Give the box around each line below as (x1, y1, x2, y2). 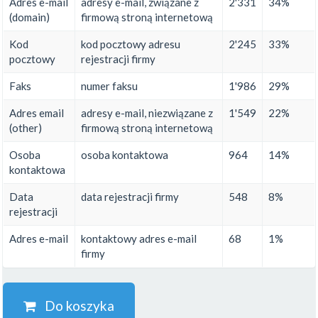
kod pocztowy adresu (81, 38, 180, 51)
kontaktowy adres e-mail (81, 232, 197, 246)
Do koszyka (36, 297, 114, 314)
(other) (9, 121, 42, 135)
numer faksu (81, 79, 138, 93)
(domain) (9, 11, 50, 24)
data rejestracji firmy (81, 190, 179, 204)
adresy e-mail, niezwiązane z (81, 106, 213, 120)
